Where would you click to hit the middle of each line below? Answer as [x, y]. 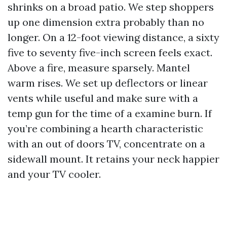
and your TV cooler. [54, 174]
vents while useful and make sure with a [103, 98]
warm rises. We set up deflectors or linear [108, 83]
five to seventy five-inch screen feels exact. [110, 52]
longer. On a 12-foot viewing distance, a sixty [113, 37]
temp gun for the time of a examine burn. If [110, 113]
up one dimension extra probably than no [106, 22]
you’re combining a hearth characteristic [105, 128]
